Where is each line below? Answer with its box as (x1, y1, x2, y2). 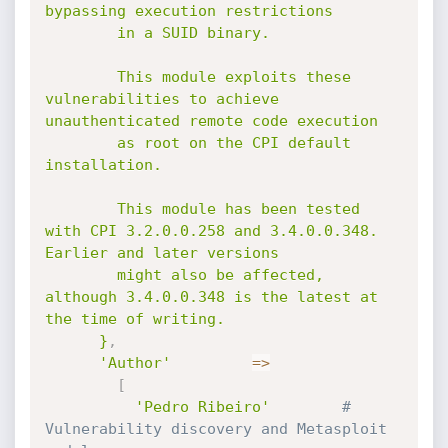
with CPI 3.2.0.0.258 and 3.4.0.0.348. (44, 222, 378, 240)
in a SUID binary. (44, 24, 117, 42)
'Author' (98, 354, 171, 372)
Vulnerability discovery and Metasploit (44, 420, 387, 438)
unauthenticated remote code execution (44, 112, 378, 130)
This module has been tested (44, 200, 117, 218)
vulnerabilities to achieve (44, 90, 279, 108)
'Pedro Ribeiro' (134, 398, 270, 416)
